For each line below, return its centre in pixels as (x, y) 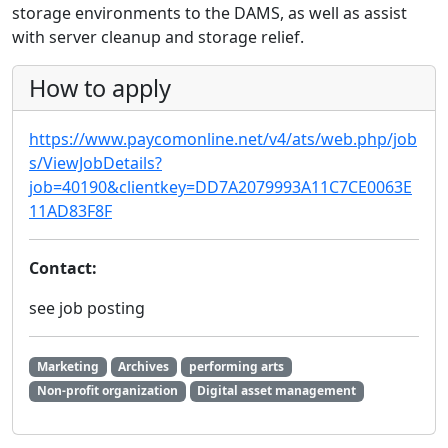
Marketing (67, 367)
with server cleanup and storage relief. (158, 37)
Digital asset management (277, 391)
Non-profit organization (107, 391)
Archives (144, 367)
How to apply (100, 88)
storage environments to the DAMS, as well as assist (209, 13)
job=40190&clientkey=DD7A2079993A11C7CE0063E (220, 187)
